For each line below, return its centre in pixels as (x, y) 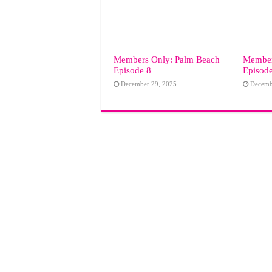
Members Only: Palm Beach (167, 59)
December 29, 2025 (149, 84)
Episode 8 (132, 70)
